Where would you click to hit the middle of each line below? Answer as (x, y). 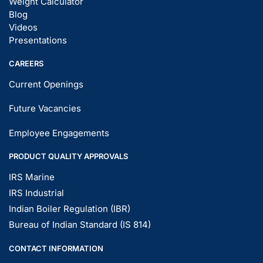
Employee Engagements (59, 133)
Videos (23, 27)
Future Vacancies (45, 109)
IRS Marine (32, 177)
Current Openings (46, 85)
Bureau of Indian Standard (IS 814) (80, 225)
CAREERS (26, 64)
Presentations (38, 40)
